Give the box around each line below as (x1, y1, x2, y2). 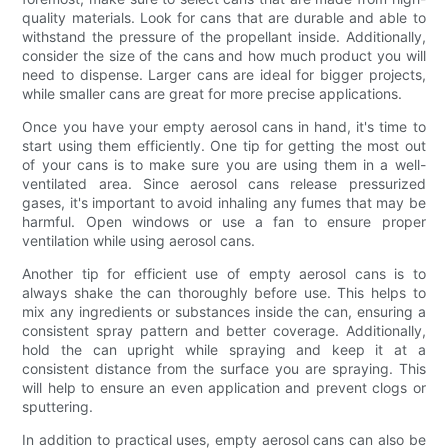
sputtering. (22, 397, 94, 415)
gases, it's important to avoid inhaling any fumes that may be (22, 193, 426, 211)
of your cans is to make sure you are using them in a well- (22, 155, 426, 173)
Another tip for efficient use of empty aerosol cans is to (22, 264, 426, 282)
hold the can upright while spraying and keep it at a (22, 340, 426, 358)
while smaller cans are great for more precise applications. (22, 84, 403, 102)
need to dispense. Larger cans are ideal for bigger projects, (22, 65, 426, 83)
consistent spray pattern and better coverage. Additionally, (22, 321, 426, 339)
